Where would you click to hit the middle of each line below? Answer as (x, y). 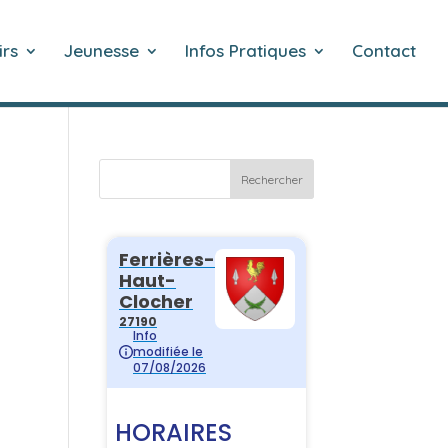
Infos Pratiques (245, 50)
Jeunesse (101, 50)
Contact (384, 50)
